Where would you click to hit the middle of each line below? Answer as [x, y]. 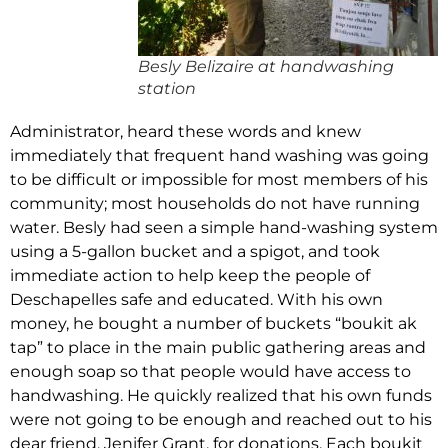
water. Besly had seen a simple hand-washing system [224, 228]
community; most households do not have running [215, 204]
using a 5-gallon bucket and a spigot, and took [195, 252]
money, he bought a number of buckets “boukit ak [213, 324]
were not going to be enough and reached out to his [221, 420]
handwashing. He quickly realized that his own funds [221, 396]
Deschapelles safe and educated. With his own [196, 300]
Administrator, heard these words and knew [185, 132]
